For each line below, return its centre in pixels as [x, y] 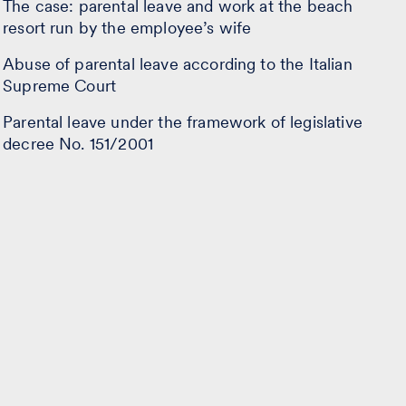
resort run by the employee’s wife [127, 27]
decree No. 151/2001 [78, 143]
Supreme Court [60, 85]
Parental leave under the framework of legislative [183, 121]
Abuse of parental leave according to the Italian [178, 63]
